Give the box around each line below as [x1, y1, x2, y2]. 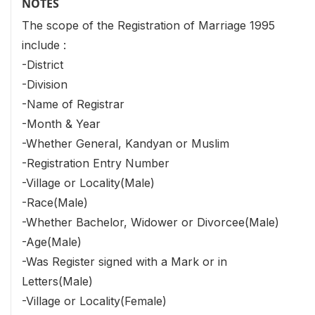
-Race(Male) [22, 195, 88, 210]
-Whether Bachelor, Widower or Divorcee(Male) [22, 214, 279, 229]
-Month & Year [22, 116, 101, 131]
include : [22, 37, 66, 52]
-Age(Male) [22, 234, 82, 249]
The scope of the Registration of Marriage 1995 [22, 18, 275, 32]
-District [22, 57, 63, 72]
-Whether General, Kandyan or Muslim [22, 136, 229, 150]
